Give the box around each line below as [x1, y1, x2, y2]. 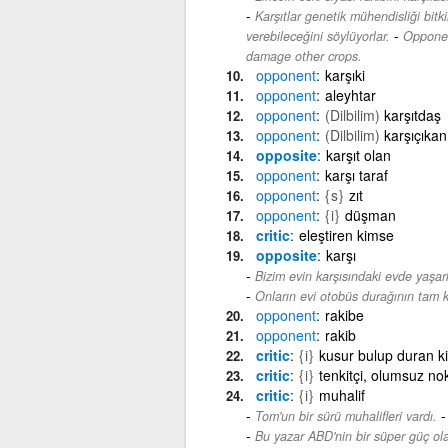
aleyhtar [324, 84, 376, 105]
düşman [344, 204, 396, 225]
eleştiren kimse [298, 224, 394, 245]
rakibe [324, 304, 364, 325]
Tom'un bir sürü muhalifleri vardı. [254, 406, 437, 425]
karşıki [324, 64, 365, 85]
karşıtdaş [383, 104, 441, 125]
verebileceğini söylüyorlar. [245, 26, 390, 45]
